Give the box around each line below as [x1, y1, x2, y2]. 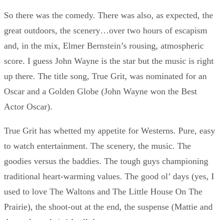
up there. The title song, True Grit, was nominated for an [4, 71, 207, 82]
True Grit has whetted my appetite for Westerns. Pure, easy [4, 126, 215, 136]
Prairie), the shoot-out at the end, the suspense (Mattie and [4, 202, 213, 212]
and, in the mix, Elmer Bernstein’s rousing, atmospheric [4, 41, 204, 51]
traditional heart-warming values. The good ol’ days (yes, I [4, 171, 214, 182]
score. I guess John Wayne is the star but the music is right [4, 56, 214, 66]
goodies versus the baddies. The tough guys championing [4, 156, 208, 166]
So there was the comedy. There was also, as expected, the [4, 10, 213, 21]
